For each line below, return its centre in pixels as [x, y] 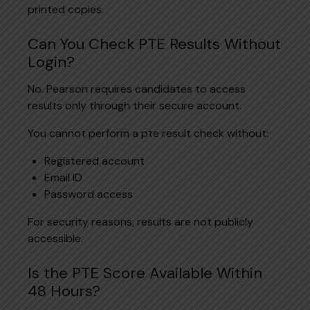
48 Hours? [64, 291]
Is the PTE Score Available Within [145, 273]
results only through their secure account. [135, 105]
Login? [51, 62]
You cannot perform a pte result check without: [148, 133]
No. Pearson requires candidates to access [137, 89]
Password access [89, 194]
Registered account [94, 161]
